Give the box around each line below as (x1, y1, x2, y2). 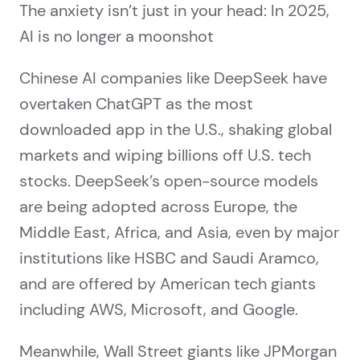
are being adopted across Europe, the (19, 196, 297, 218)
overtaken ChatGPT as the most (19, 93, 253, 115)
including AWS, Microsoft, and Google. (19, 299, 298, 321)
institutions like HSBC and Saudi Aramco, (19, 247, 319, 269)
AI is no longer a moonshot (19, 26, 214, 47)
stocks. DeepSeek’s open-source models (19, 170, 318, 192)
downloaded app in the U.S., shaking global (19, 119, 332, 141)
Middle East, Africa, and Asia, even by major (19, 222, 339, 243)
